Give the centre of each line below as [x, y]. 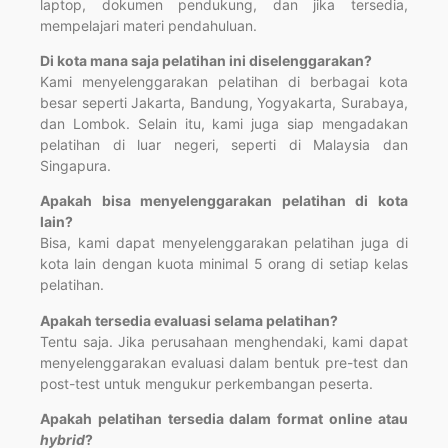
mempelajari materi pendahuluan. [148, 25]
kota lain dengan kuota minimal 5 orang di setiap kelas [224, 264]
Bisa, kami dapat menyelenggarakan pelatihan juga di [224, 243]
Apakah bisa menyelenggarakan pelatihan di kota [224, 201]
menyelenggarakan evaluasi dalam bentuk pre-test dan [224, 362]
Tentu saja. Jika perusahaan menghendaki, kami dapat [224, 341]
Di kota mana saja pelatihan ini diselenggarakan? [206, 60]
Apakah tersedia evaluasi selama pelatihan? [189, 320]
